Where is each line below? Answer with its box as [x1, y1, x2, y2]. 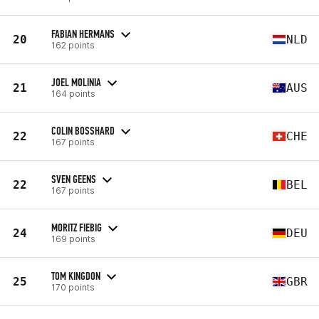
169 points [51, 233, 95, 244]
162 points [51, 39, 95, 51]
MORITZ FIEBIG [51, 220, 102, 234]
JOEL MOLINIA [51, 75, 101, 89]
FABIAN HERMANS [51, 26, 115, 41]
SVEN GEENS [51, 172, 96, 186]
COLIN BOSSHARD [51, 123, 115, 137]
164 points [51, 88, 95, 99]
